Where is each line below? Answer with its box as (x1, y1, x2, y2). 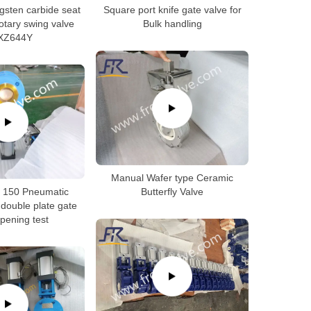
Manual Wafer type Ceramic (111, 172, 233, 183)
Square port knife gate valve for (103, 4, 242, 15)
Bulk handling (142, 18, 202, 29)
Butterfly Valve (141, 186, 203, 197)
